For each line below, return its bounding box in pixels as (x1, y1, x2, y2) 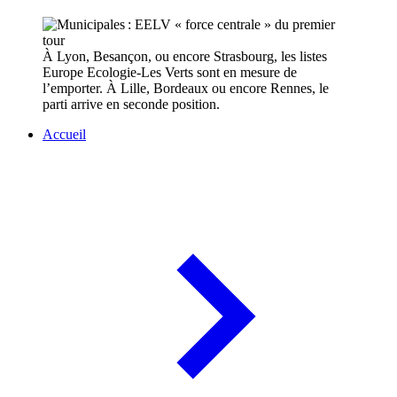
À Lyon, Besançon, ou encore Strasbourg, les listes (43, 49, 327, 65)
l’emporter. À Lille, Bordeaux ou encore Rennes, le (43, 81, 329, 97)
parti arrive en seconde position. (43, 97, 220, 113)
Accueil (43, 127, 86, 143)
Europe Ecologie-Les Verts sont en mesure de (43, 65, 297, 81)
